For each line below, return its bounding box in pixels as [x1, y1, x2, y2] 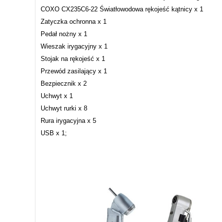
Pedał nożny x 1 [41, 30, 87, 38]
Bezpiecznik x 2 [41, 79, 87, 87]
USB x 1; [41, 129, 67, 137]
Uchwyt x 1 [41, 92, 73, 100]
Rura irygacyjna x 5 [41, 116, 96, 124]
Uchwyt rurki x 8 [41, 104, 87, 112]
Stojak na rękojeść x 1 [41, 55, 105, 62]
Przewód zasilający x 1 [41, 67, 107, 75]
